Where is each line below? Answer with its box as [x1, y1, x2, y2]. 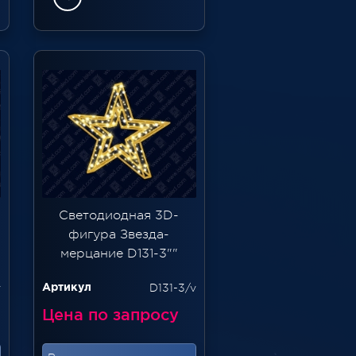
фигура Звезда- [68, 227, 170, 242]
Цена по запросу [41, 306, 179, 324]
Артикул [41, 283, 91, 293]
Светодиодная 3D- [59, 208, 180, 223]
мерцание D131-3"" [60, 246, 178, 261]
